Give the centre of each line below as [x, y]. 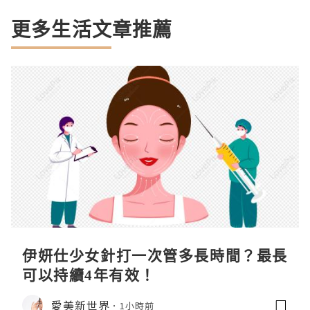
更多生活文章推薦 [92, 29]
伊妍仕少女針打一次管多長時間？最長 [155, 256]
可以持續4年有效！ [89, 275]
